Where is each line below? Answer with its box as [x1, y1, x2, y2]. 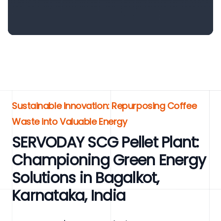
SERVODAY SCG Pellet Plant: [12, 132, 199, 153]
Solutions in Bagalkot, [12, 168, 159, 188]
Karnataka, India [12, 185, 125, 206]
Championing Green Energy [12, 150, 206, 171]
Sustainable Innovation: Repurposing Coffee [12, 100, 197, 112]
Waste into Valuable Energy [12, 115, 127, 128]
